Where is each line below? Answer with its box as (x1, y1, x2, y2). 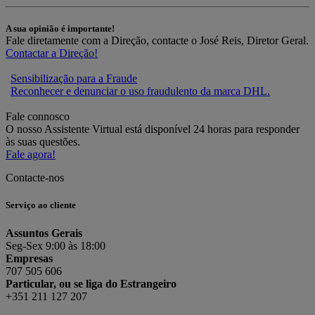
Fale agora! (6, 148, 56, 161)
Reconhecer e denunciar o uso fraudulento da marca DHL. (11, 85, 270, 98)
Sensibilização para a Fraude (11, 72, 137, 85)
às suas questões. (6, 136, 80, 148)
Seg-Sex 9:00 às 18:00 (6, 239, 105, 252)
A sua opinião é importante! (6, 23, 115, 34)
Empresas (6, 252, 53, 264)
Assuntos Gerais (6, 226, 82, 239)
